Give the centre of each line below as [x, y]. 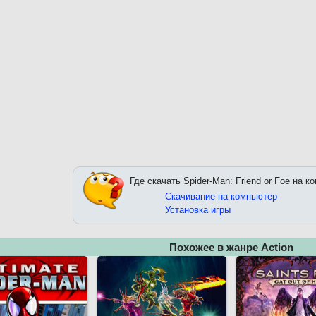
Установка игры [198, 210]
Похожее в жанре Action [231, 247]
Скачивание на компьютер [221, 196]
